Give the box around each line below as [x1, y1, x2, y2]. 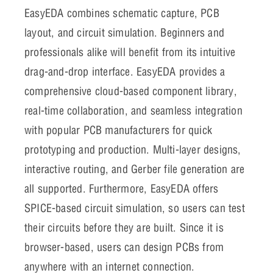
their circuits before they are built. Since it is [24, 220, 224, 235]
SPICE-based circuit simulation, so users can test [24, 200, 245, 215]
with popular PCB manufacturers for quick [24, 122, 213, 137]
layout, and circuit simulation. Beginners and [24, 25, 225, 40]
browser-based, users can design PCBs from [24, 239, 224, 254]
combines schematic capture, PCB [63, 5, 219, 20]
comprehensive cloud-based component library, [24, 83, 237, 98]
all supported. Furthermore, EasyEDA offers [24, 181, 219, 196]
